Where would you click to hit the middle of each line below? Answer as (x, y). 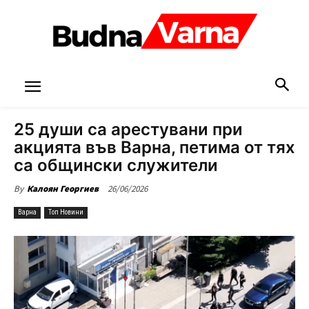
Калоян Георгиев (63, 189)
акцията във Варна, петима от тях (154, 147)
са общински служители (116, 165)
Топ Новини (66, 212)
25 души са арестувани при (128, 129)
